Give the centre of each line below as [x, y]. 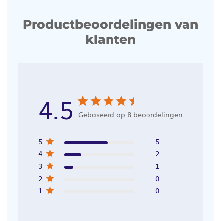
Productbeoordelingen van [110, 24]
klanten [110, 39]
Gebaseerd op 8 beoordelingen [130, 114]
